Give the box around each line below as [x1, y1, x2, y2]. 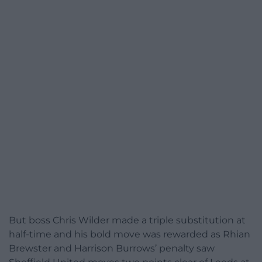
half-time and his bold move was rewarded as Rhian [9, 228, 250, 240]
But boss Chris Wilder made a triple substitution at [9, 214, 246, 226]
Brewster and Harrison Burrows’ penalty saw [9, 242, 215, 254]
